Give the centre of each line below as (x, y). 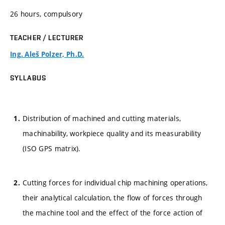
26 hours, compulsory (46, 14)
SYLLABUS (28, 78)
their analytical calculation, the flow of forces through (113, 198)
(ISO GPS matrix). (52, 148)
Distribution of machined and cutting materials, (102, 118)
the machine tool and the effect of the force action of (113, 213)
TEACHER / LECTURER (47, 38)
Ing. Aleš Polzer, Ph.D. (47, 54)
